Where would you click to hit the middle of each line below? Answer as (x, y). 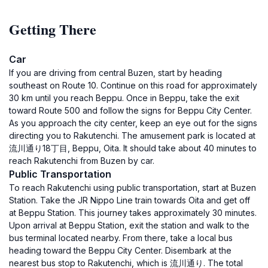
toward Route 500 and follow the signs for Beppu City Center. (130, 110)
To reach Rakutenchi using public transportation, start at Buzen (133, 188)
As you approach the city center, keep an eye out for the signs (133, 123)
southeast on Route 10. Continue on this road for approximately (133, 85)
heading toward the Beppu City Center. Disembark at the (120, 250)
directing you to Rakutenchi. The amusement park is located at (132, 135)
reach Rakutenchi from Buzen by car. (82, 161)
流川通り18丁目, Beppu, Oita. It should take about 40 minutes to (133, 148)
